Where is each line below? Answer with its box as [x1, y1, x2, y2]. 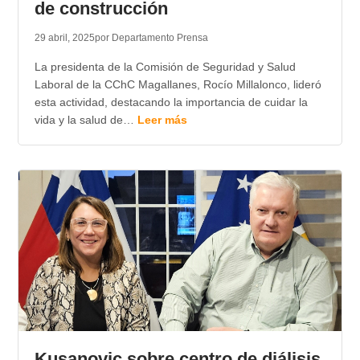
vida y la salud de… [34, 113, 137, 127]
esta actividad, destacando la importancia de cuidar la [34, 96, 308, 109]
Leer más [137, 113, 187, 127]
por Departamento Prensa [94, 32, 208, 44]
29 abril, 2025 [34, 32, 95, 44]
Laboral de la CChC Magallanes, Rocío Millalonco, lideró [34, 78, 321, 92]
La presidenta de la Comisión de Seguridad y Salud [34, 60, 296, 74]
